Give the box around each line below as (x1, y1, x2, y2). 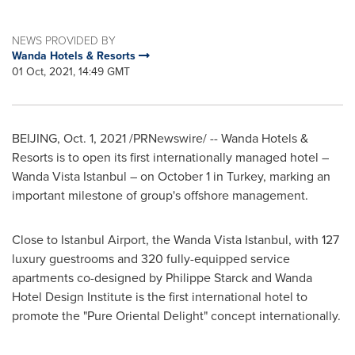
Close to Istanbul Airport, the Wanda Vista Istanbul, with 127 (12, 231, 339, 249)
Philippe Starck (166, 269, 248, 287)
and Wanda (248, 269, 312, 287)
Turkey (227, 167, 263, 185)
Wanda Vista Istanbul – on (12, 167, 158, 185)
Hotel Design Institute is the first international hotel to (12, 288, 307, 306)
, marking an (263, 167, 330, 185)
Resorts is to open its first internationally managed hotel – (12, 148, 329, 166)
